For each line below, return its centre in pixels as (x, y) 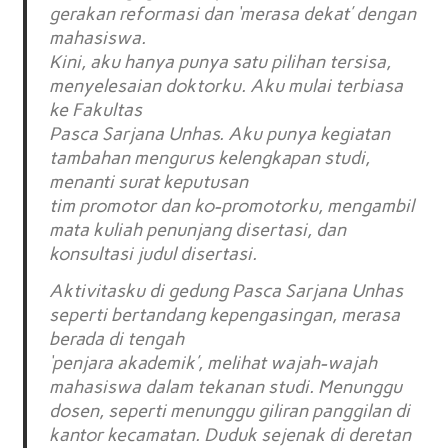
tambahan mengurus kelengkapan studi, (210, 157)
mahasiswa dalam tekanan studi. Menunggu (226, 387)
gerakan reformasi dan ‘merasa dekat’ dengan (233, 13)
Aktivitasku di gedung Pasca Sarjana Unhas (226, 291)
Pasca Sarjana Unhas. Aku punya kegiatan (220, 133)
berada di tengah (117, 339)
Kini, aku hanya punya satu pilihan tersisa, (220, 61)
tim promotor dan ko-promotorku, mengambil (232, 205)
